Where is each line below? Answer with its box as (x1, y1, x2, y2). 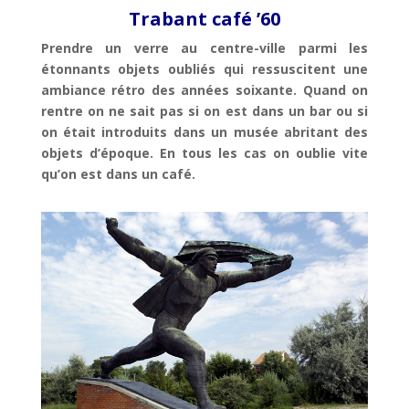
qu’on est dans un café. (40, 165, 195, 184)
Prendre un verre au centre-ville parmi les (40, 39, 369, 58)
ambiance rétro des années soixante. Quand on (40, 81, 369, 100)
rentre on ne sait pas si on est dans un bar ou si (40, 102, 369, 121)
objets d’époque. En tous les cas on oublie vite (40, 144, 369, 163)
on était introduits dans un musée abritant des (40, 123, 369, 142)
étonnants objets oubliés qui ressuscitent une (40, 60, 369, 79)
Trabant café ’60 (128, 6, 280, 32)
